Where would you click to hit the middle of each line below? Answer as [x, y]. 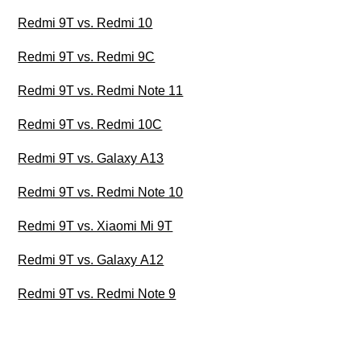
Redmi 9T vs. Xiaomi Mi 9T [95, 226]
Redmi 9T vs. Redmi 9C [87, 57]
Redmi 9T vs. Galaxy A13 [91, 159]
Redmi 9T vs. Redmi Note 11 [101, 91]
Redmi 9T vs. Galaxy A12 [91, 260]
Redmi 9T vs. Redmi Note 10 [101, 193]
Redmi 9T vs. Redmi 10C [90, 125]
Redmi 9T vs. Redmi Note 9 [97, 294]
